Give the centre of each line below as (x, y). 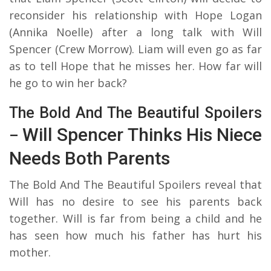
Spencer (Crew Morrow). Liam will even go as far (135, 49)
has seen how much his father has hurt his (135, 235)
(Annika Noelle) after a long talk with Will (135, 32)
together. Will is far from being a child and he (135, 218)
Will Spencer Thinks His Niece (142, 134)
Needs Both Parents (90, 158)
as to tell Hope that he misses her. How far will (135, 66)
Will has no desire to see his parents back (135, 201)
